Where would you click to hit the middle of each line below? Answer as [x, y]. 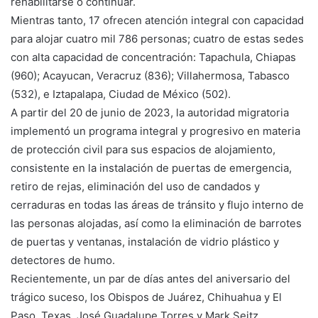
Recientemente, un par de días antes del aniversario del [150, 278]
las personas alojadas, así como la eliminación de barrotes [156, 223]
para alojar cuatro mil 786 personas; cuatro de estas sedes [157, 38]
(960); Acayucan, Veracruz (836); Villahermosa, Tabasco [150, 75]
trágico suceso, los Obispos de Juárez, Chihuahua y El [146, 297]
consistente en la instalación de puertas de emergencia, [151, 168]
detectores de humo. [63, 260]
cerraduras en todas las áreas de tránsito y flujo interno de [157, 204]
